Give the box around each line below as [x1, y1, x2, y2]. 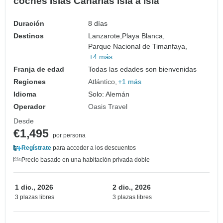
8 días [88, 19, 108, 28]
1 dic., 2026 [15, 183, 53, 192]
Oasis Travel [88, 103, 128, 111]
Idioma [13, 90, 36, 99]
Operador [13, 103, 45, 111]
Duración [13, 19, 44, 28]
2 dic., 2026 [112, 183, 151, 192]
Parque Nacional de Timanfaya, [88, 42, 188, 51]
